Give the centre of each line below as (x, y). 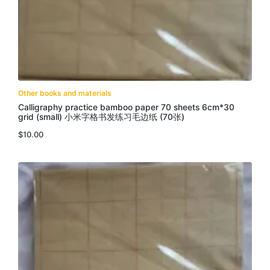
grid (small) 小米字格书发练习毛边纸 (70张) (101, 117)
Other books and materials (65, 93)
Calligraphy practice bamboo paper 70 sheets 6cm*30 (126, 108)
